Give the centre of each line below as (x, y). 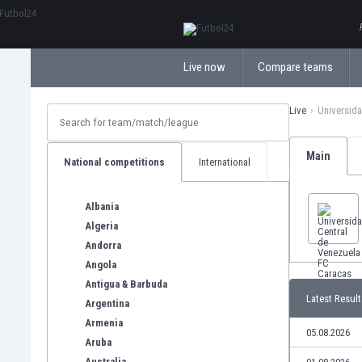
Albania (102, 206)
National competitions (114, 162)
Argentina (107, 303)
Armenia (104, 322)
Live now (204, 67)
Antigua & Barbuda (126, 284)
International (225, 162)
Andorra (103, 245)
